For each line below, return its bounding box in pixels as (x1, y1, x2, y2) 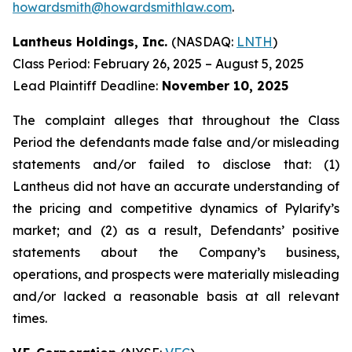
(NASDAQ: (171, 34, 236, 49)
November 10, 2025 (158, 78, 288, 93)
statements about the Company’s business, (13, 244, 339, 260)
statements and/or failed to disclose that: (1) (13, 156, 339, 172)
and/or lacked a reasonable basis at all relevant (13, 288, 339, 304)
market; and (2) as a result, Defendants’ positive (13, 222, 339, 238)
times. (13, 310, 47, 326)
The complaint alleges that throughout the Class (13, 112, 339, 128)
